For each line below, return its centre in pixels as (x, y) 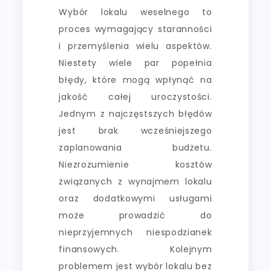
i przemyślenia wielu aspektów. (135, 46)
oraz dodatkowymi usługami (135, 198)
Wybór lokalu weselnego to (135, 12)
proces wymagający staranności (135, 29)
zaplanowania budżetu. (135, 147)
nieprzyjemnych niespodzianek (135, 232)
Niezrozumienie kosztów (135, 164)
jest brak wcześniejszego (135, 130)
